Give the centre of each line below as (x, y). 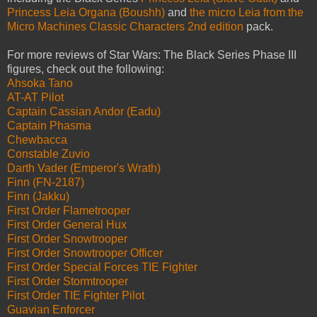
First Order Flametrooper (69, 211)
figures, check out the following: (86, 69)
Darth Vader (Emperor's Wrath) (84, 168)
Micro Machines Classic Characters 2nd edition (127, 27)
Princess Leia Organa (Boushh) (86, 13)
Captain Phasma (49, 126)
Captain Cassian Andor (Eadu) (84, 112)
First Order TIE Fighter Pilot (76, 296)
